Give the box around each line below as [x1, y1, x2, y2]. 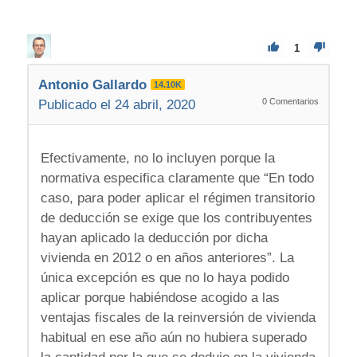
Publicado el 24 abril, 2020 [37, 96, 195, 112]
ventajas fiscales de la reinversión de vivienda [40, 310, 316, 326]
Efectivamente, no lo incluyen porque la [40, 151, 275, 167]
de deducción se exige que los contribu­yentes [40, 210, 312, 226]
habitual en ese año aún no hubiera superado [40, 330, 307, 346]
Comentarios [267, 96, 320, 106]
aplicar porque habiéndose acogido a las [40, 290, 280, 306]
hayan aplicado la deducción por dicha [40, 230, 268, 246]
